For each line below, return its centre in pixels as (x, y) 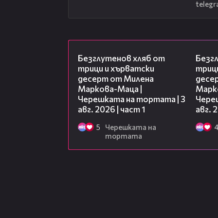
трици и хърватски (116, 69)
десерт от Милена (116, 79)
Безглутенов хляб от (121, 58)
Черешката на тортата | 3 (132, 99)
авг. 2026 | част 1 (112, 109)
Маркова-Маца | (110, 89)
